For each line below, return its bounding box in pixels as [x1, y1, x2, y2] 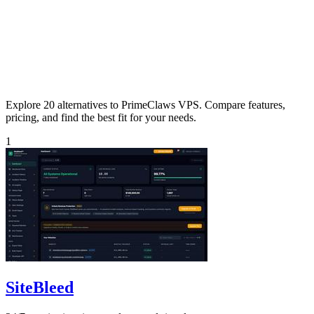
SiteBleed [6, 278, 74, 296]
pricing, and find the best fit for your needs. [6, 111, 196, 123]
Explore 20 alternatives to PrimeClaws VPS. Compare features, [6, 98, 285, 111]
